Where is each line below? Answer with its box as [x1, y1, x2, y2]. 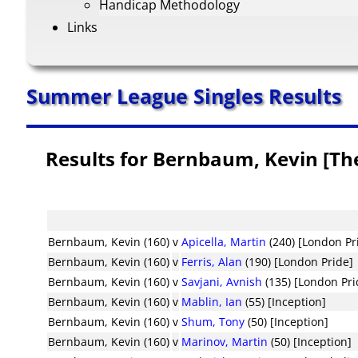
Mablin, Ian [181, 293, 243, 309]
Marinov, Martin [181, 333, 268, 349]
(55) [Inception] [242, 293, 327, 309]
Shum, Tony [181, 313, 245, 329]
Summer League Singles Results [26, 82, 341, 110]
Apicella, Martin [181, 233, 267, 249]
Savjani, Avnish [181, 273, 263, 289]
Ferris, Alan [181, 253, 243, 269]
